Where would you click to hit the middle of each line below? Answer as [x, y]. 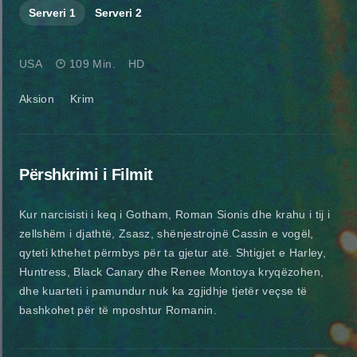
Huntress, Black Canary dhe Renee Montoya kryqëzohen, [172, 271]
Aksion [37, 98]
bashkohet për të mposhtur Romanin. [118, 310]
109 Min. [92, 63]
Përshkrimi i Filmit [86, 174]
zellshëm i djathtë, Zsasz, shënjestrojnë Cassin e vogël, [167, 233]
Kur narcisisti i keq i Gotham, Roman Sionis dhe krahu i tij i [175, 214]
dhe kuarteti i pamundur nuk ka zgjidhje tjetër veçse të [163, 290]
